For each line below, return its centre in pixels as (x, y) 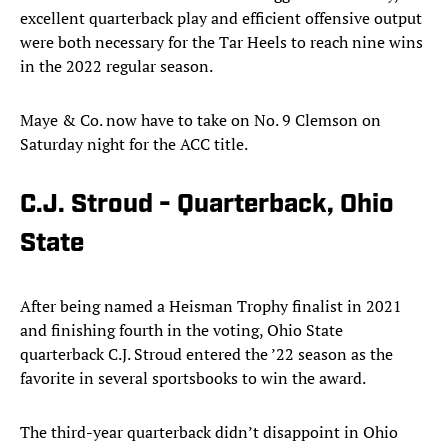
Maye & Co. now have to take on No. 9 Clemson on (200, 120)
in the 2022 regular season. (116, 66)
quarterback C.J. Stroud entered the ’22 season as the (206, 354)
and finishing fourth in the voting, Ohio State (181, 330)
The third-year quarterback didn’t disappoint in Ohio (209, 432)
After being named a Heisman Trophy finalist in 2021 (211, 306)
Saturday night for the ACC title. (135, 144)
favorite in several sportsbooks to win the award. (193, 378)
